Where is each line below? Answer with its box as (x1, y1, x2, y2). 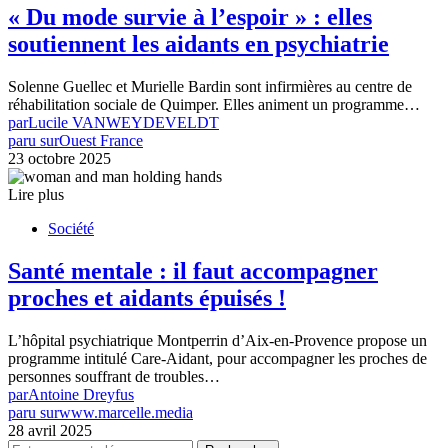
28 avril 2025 (8, 421, 92, 439)
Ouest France (59, 132, 143, 150)
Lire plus (8, 186, 64, 204)
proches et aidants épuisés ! (8, 285, 286, 312)
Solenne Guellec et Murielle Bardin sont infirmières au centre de (8, 78, 412, 96)
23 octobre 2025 (8, 150, 111, 168)
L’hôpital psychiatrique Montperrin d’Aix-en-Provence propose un (8, 331, 427, 349)
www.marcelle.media (59, 403, 193, 421)
